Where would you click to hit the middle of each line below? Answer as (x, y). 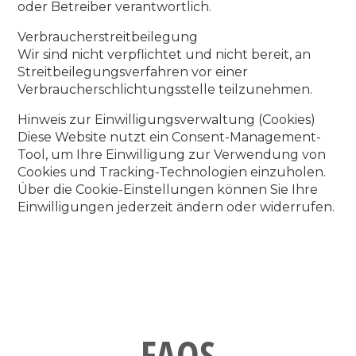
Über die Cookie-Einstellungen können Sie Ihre (168, 190)
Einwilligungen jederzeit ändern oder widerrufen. (176, 207)
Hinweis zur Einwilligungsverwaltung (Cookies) (167, 120)
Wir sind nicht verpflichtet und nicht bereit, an (164, 54)
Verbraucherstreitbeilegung (108, 37)
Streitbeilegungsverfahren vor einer (133, 72)
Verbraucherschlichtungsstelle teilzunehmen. (165, 89)
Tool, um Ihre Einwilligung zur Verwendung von (172, 155)
